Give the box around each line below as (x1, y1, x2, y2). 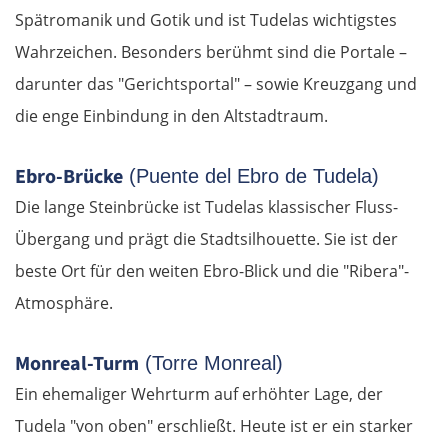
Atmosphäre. (15, 291, 113, 314)
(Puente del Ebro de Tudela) (123, 164, 379, 187)
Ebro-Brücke (15, 162, 123, 191)
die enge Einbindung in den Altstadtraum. (15, 104, 328, 127)
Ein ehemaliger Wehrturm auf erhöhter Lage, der (15, 382, 383, 405)
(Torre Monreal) (139, 351, 283, 374)
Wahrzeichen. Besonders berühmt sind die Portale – (15, 40, 407, 63)
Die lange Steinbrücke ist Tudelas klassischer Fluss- (15, 195, 398, 218)
